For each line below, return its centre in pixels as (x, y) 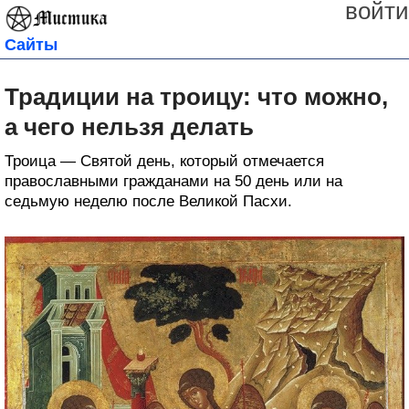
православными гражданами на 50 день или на (173, 181)
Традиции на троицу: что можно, (196, 96)
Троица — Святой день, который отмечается (164, 161)
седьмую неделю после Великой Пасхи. (148, 201)
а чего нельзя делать (129, 126)
